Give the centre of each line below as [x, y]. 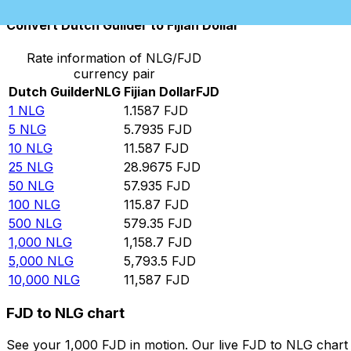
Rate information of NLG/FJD [114, 58]
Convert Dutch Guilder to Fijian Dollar [123, 25]
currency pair [114, 73]
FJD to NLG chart [65, 313]
